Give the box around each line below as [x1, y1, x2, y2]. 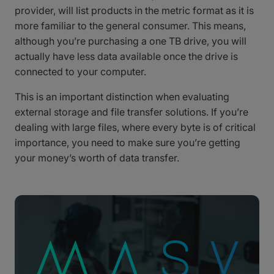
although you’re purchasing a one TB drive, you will [15, 34, 246, 47]
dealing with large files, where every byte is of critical [15, 120, 256, 133]
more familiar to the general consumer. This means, [15, 19, 246, 32]
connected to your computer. [15, 65, 146, 78]
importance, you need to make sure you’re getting [15, 136, 240, 149]
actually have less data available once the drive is [15, 50, 238, 62]
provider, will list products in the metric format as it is [15, 4, 254, 17]
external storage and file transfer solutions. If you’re [15, 105, 248, 118]
